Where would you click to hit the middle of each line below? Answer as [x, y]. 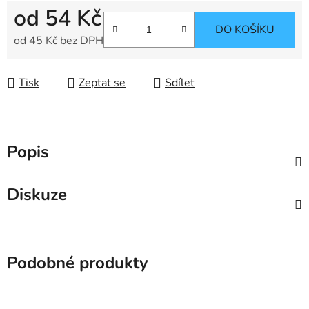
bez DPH [80, 41]
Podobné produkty [78, 263]
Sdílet [180, 83]
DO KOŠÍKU [245, 30]
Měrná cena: [43, 62]
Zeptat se [102, 83]
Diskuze [37, 195]
